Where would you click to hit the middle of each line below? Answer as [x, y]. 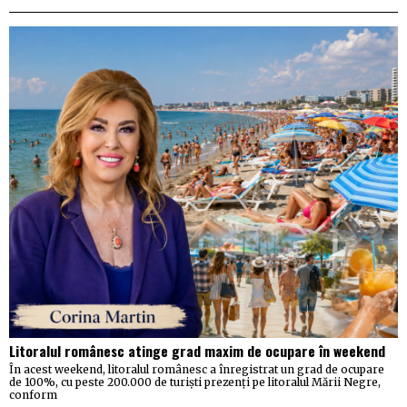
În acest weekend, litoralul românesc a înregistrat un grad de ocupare [197, 369]
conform [33, 394]
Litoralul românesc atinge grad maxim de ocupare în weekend [197, 350]
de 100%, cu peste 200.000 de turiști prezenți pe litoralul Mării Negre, [195, 382]
